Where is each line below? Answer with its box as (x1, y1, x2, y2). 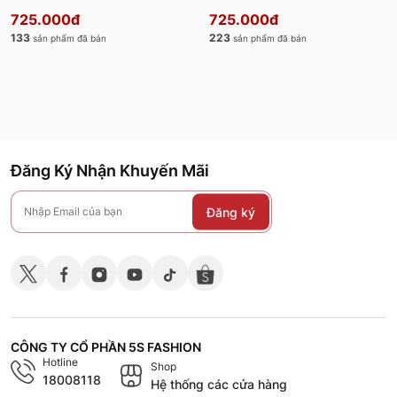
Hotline (43, 355, 78, 370)
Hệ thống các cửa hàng (151, 377, 287, 393)
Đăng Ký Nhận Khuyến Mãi (11, 161, 209, 181)
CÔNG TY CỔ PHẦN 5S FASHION (11, 339, 201, 355)
